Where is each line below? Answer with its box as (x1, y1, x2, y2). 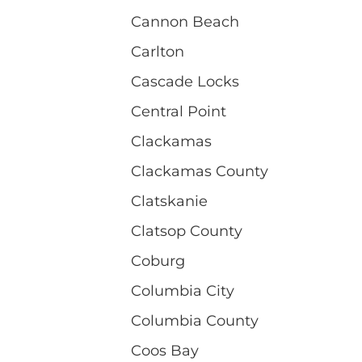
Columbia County (131, 311, 259, 330)
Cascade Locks (131, 72, 239, 90)
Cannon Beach (131, 12, 239, 31)
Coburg (131, 251, 185, 270)
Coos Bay (131, 341, 199, 360)
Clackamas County (131, 162, 268, 180)
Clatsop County (131, 221, 242, 240)
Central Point (131, 102, 226, 120)
